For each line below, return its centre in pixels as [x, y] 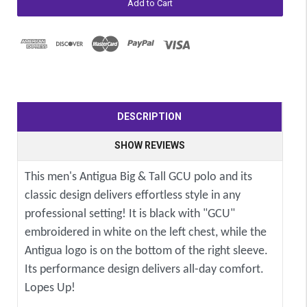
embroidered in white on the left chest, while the [146, 233]
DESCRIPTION [149, 117]
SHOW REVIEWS [149, 146]
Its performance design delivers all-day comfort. [144, 270]
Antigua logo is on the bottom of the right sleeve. [146, 251]
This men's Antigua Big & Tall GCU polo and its [138, 177]
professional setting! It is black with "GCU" [130, 214]
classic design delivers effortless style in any [133, 196]
